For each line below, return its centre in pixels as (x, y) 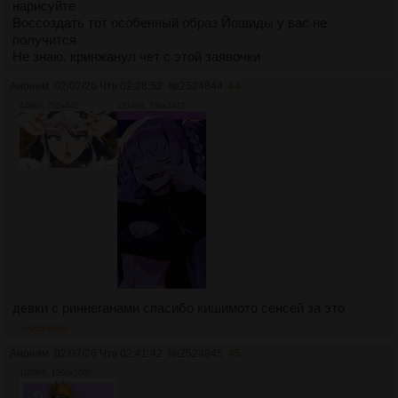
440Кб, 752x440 (49, 105)
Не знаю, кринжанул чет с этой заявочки (136, 56)
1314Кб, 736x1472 (151, 105)
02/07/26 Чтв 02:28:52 (108, 86)
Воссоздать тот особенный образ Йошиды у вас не (170, 22)
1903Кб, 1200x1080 (56, 373)
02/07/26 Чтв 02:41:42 (108, 353)
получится (44, 39)
